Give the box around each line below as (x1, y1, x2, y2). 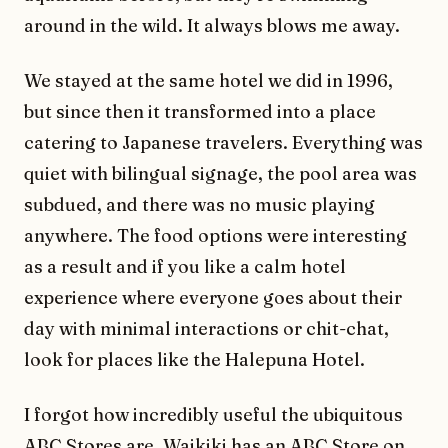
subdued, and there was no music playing (24, 192, 375, 216)
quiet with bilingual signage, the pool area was (24, 161, 417, 185)
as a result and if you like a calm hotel (24, 254, 346, 278)
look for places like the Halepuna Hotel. (24, 347, 365, 371)
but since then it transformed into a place (24, 99, 376, 123)
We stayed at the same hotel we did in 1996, (24, 68, 393, 92)
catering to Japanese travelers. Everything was (24, 130, 423, 154)
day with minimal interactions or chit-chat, (24, 316, 389, 340)
